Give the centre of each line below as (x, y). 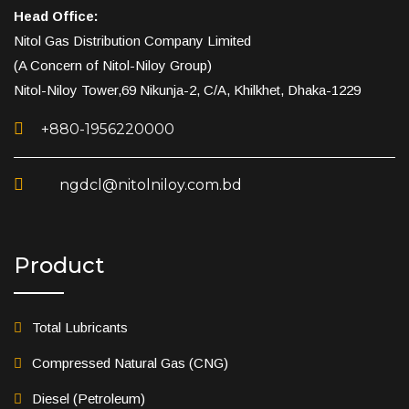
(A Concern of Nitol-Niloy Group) (113, 65)
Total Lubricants (80, 327)
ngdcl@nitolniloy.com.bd (151, 184)
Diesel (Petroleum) (89, 398)
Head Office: (56, 16)
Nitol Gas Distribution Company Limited (132, 40)
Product (59, 265)
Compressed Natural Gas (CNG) (130, 362)
